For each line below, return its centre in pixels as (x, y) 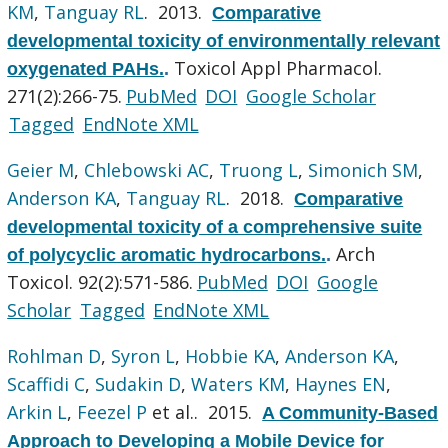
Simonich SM (363, 169)
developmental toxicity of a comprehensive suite (215, 226)
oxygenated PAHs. (86, 68)
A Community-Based (350, 412)
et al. (171, 411)
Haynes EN (341, 383)
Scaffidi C (46, 383)
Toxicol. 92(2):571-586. (100, 281)
